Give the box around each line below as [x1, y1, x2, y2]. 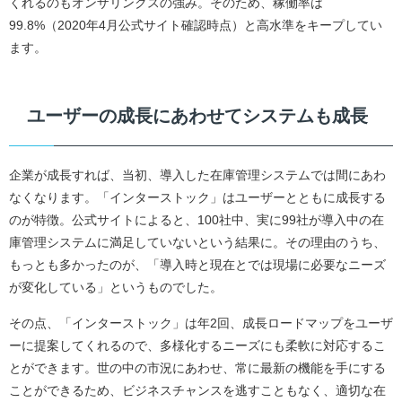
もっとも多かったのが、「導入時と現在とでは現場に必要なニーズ [9, 258, 386, 272]
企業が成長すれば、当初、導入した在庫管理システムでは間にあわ [9, 168, 386, 182]
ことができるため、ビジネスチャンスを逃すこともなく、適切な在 [9, 383, 386, 398]
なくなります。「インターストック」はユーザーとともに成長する [9, 190, 386, 205]
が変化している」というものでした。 [9, 280, 223, 294]
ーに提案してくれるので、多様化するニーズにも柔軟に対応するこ [9, 338, 386, 353]
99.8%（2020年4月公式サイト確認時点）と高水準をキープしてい [9, 18, 382, 32]
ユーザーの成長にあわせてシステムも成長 [27, 106, 368, 126]
